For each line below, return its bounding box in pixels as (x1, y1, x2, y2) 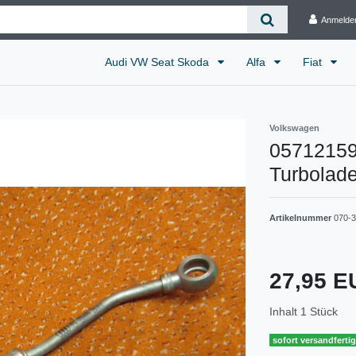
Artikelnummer (269, 212, 334, 222)
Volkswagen (269, 122, 319, 133)
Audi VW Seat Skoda (105, 55, 212, 68)
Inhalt (269, 304, 300, 318)
